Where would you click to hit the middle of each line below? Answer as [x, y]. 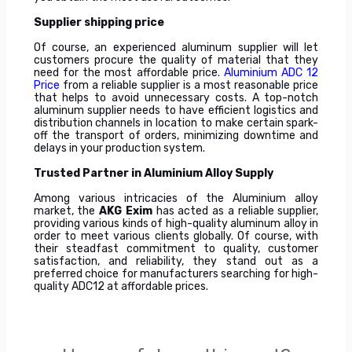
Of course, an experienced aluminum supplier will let [176, 48]
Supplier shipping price [99, 22]
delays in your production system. [119, 148]
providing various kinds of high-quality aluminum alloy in [176, 224]
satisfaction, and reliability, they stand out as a [176, 261]
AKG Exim [128, 211]
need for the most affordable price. [128, 73]
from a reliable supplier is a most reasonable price [189, 85]
